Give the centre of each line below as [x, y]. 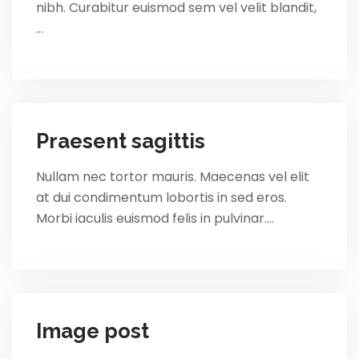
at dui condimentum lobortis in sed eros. [161, 198]
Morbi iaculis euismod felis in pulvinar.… [155, 219]
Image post [93, 331]
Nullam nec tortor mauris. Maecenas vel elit [173, 177]
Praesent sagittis [121, 141]
